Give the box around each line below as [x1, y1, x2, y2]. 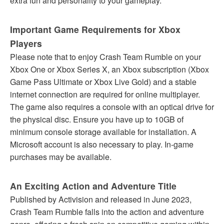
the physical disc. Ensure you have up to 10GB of [10, 113, 183, 125]
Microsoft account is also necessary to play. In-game [10, 138, 193, 150]
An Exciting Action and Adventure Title [10, 179, 176, 192]
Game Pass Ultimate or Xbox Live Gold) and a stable [10, 75, 196, 87]
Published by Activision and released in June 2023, [10, 193, 191, 205]
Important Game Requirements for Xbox [10, 22, 180, 35]
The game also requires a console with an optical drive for [10, 100, 214, 112]
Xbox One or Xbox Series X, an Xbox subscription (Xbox [10, 63, 209, 75]
